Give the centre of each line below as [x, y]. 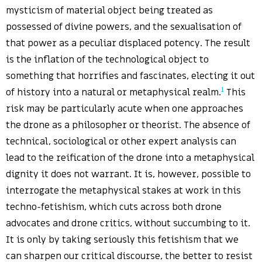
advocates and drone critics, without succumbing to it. [128, 223]
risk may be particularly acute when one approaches [125, 109]
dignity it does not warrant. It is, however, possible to [128, 174]
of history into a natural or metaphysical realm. [113, 92]
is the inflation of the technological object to [107, 60]
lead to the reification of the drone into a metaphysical [130, 158]
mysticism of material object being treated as [109, 11]
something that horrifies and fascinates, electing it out [130, 76]
